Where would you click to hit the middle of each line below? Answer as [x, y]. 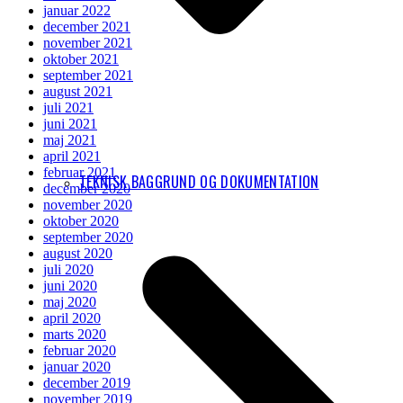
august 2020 [78, 253]
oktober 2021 [81, 58]
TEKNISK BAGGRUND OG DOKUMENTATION [199, 182]
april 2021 [72, 156]
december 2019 [87, 382]
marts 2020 [75, 334]
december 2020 [87, 188]
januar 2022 [77, 10]
